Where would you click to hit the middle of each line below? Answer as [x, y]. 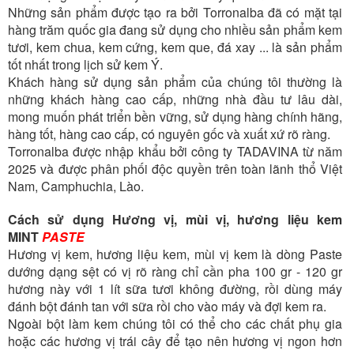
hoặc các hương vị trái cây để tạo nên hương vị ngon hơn [175, 341]
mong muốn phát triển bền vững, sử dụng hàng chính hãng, [175, 117]
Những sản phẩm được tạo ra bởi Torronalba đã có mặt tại [175, 13]
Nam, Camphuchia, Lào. [76, 186]
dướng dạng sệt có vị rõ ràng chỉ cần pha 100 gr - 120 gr [175, 272]
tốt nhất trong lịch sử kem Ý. [85, 65]
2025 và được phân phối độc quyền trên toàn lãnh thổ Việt [175, 169]
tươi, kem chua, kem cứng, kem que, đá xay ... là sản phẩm [175, 47]
